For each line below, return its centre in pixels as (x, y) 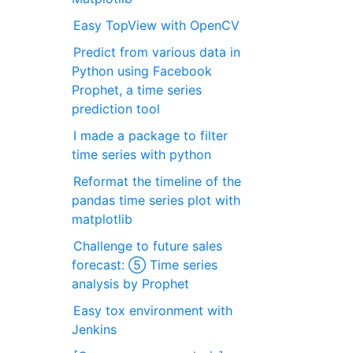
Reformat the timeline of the (158, 182)
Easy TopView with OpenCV (157, 26)
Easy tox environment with (153, 311)
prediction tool (116, 109)
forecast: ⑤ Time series (145, 265)
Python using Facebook (142, 71)
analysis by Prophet (131, 284)
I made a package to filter (151, 136)
